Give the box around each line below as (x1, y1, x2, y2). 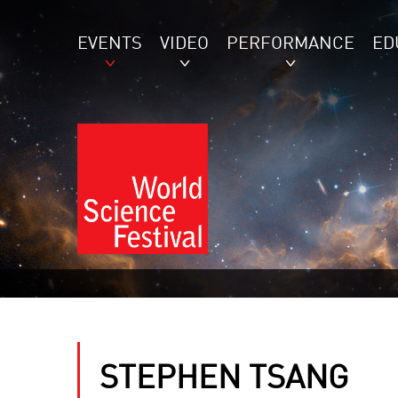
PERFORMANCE (227, 36, 354, 53)
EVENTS (77, 36, 142, 53)
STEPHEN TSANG (99, 363, 348, 395)
